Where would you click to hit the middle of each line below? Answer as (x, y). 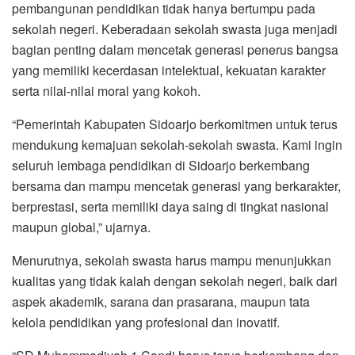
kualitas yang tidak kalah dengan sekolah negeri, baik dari (175, 281)
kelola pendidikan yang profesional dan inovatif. (146, 322)
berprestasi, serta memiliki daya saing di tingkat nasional (170, 206)
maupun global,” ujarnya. (81, 227)
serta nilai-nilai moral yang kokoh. (106, 90)
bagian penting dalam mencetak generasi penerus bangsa (175, 49)
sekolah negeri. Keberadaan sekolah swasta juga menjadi (175, 29)
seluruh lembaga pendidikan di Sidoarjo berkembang (161, 165)
